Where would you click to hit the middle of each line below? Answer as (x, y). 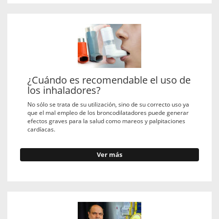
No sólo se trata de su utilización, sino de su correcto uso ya (108, 104)
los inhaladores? (64, 90)
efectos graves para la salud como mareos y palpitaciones (106, 121)
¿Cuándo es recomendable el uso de (109, 80)
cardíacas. (41, 129)
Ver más (109, 155)
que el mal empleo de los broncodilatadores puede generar (108, 112)
